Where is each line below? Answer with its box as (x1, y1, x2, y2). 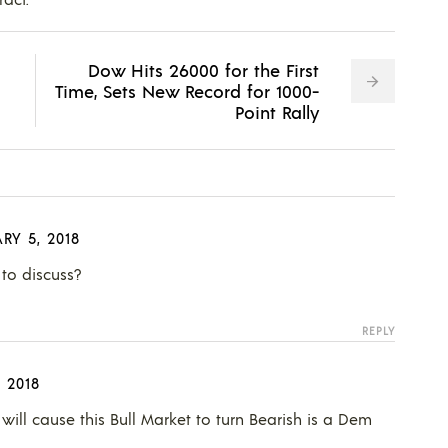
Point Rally (234, 99, 319, 123)
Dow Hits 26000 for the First (87, 57, 319, 81)
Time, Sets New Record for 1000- (54, 78, 319, 102)
